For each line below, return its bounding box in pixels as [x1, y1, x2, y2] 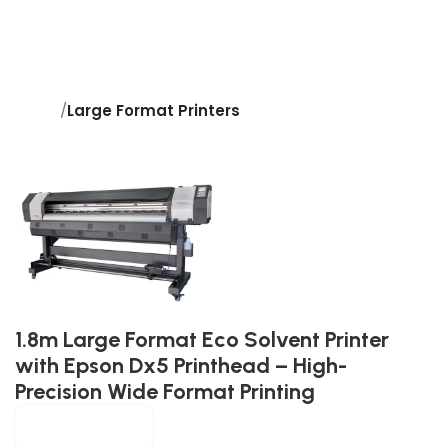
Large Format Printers [67, 100, 240, 121]
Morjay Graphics [25, 415, 143, 437]
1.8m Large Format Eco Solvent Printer [15, 325, 389, 353]
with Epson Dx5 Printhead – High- [15, 351, 347, 379]
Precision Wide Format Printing [15, 377, 315, 405]
